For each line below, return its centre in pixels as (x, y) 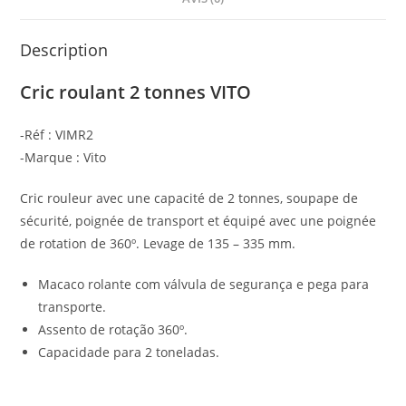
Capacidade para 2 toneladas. (129, 352)
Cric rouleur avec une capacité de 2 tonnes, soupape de (189, 198)
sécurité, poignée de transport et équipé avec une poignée (198, 220)
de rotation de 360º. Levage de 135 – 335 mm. (158, 243)
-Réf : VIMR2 (57, 134)
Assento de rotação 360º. (113, 329)
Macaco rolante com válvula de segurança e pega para (204, 284)
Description (64, 49)
